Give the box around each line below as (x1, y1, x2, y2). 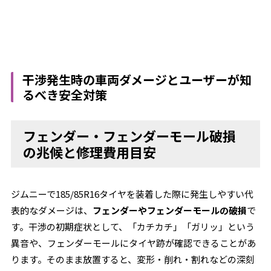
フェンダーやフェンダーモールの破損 (93, 204, 247, 217)
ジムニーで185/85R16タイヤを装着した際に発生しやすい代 (11, 188, 254, 200)
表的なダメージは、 (11, 204, 93, 217)
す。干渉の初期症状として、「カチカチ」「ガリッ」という (11, 220, 255, 233)
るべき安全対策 (22, 86, 108, 103)
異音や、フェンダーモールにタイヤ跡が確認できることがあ (11, 237, 256, 249)
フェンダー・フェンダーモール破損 (23, 126, 237, 145)
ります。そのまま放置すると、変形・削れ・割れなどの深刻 (11, 253, 255, 266)
